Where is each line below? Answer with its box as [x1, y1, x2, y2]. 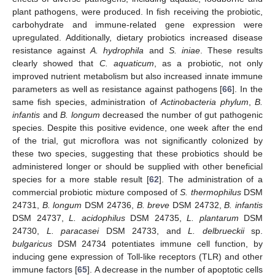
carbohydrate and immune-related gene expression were [12, 19, 263, 29]
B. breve [136, 199, 170, 210]
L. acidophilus [69, 212, 125, 223]
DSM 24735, [125, 212, 187, 223]
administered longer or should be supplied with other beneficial [12, 161, 263, 171]
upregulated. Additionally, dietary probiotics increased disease [12, 32, 263, 42]
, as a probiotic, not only [153, 58, 263, 68]
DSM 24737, [12, 212, 69, 223]
